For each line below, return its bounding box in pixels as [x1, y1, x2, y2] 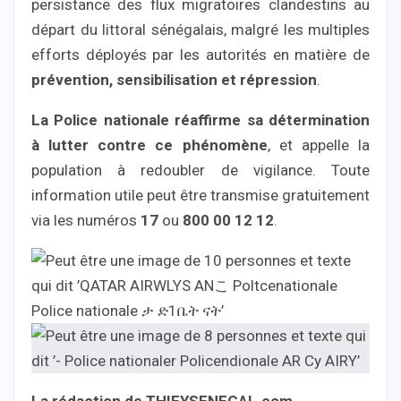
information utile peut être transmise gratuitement [31, 185, 370, 204]
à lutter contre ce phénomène [31, 135, 268, 154]
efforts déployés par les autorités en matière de [31, 45, 370, 64]
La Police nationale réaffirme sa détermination [31, 110, 370, 129]
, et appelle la [267, 135, 371, 154]
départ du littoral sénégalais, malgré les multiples [31, 20, 370, 38]
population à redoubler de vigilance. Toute [31, 160, 370, 179]
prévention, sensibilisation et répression [31, 70, 317, 89]
